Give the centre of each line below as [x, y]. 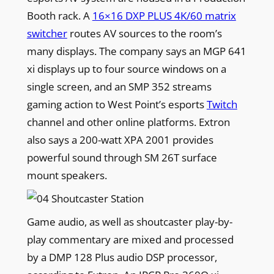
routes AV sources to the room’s [144, 33]
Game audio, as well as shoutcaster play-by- [129, 221]
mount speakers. [67, 175]
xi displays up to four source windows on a [126, 68]
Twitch [222, 104]
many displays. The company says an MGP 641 [136, 51]
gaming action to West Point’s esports [117, 104]
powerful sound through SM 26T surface [122, 157]
